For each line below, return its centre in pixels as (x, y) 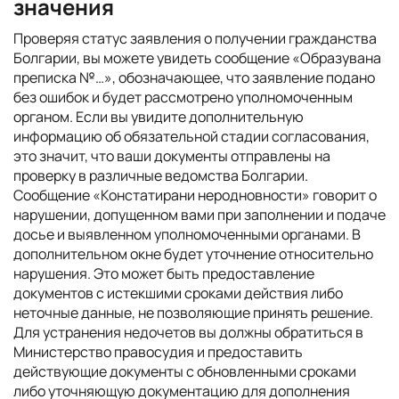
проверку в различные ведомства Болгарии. (161, 175)
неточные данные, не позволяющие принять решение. (193, 313)
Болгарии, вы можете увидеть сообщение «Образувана (197, 58)
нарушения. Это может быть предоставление (164, 273)
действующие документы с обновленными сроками (185, 371)
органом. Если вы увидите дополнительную (159, 117)
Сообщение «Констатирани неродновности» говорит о (195, 195)
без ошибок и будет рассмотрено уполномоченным (183, 97)
